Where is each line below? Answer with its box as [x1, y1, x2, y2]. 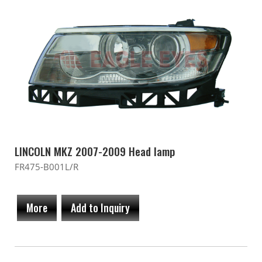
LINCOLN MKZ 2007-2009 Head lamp [15, 143, 175, 160]
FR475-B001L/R [15, 161, 78, 173]
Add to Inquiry [71, 200, 130, 215]
